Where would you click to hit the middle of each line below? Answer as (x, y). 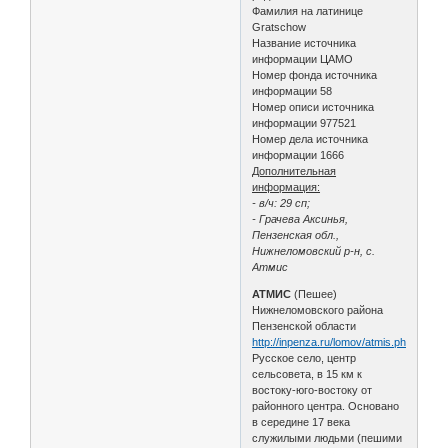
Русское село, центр (304, 357)
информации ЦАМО (303, 58)
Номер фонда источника (315, 74)
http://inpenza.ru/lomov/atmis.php (332, 341)
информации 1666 (298, 154)
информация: (286, 186)
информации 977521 (304, 122)
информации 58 (292, 90)
